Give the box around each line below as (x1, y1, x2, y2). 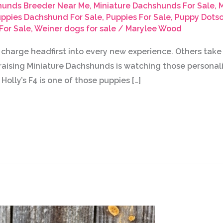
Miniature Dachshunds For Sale (93, 1, 215, 11)
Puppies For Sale (106, 12, 171, 22)
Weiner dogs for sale (34, 24, 116, 34)
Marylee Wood (125, 24, 182, 34)
